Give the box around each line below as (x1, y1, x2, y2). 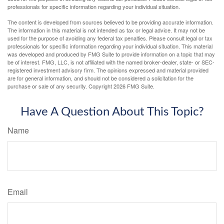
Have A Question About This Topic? (20, 106, 204, 118)
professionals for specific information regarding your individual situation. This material (7, 42, 212, 50)
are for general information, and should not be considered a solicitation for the (7, 74, 193, 82)
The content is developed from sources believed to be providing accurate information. (7, 18, 213, 26)
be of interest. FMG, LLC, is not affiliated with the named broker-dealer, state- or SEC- (7, 58, 214, 66)
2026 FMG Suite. (113, 82, 154, 90)
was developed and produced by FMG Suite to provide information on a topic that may (7, 50, 215, 58)
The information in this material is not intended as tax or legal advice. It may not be (7, 26, 205, 34)
